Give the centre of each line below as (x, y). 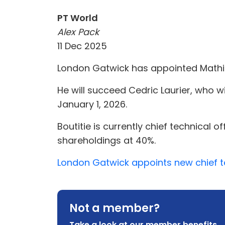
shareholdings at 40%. (106, 140)
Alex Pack (78, 32)
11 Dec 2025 (82, 46)
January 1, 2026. (92, 104)
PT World (78, 18)
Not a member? (115, 208)
